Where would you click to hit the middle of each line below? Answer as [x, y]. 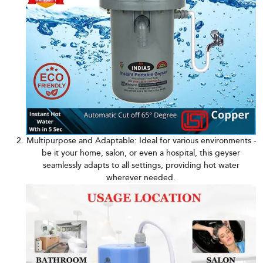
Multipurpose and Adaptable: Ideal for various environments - [141, 141]
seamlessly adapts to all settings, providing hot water [141, 165]
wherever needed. [141, 178]
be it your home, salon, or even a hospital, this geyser [141, 153]
